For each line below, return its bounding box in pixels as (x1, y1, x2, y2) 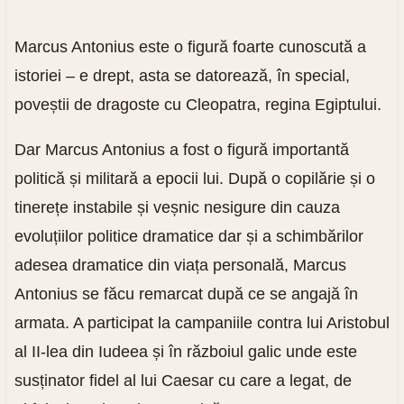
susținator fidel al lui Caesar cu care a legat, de (14, 371, 352, 390)
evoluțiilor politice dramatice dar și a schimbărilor (14, 226, 363, 245)
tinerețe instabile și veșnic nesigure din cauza (14, 197, 340, 216)
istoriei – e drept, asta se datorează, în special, (14, 66, 350, 85)
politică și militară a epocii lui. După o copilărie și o (14, 169, 375, 188)
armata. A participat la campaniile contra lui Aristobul (14, 313, 390, 332)
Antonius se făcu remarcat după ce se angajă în (14, 284, 358, 303)
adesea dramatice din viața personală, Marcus (14, 255, 346, 274)
